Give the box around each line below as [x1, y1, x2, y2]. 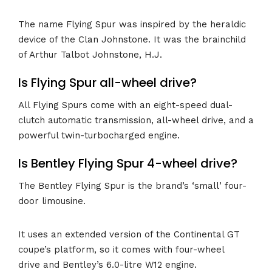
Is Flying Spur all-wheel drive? [18, 74, 197, 92]
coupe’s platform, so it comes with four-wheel [18, 243, 224, 255]
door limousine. [18, 195, 86, 206]
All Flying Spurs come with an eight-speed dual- [18, 99, 233, 110]
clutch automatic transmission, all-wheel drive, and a [18, 114, 254, 126]
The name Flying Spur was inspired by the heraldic [18, 18, 246, 30]
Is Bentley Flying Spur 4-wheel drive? [18, 155, 237, 172]
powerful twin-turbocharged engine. [18, 129, 180, 141]
